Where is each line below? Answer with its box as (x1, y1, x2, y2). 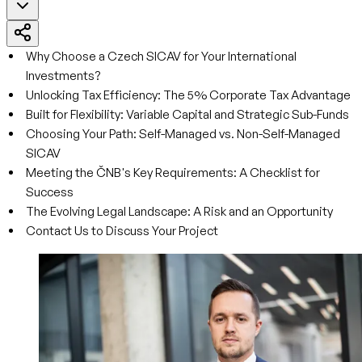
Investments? (26, 68, 100, 83)
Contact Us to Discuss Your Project (26, 223, 218, 238)
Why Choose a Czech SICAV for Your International (26, 48, 297, 64)
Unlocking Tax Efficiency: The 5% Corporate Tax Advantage (26, 87, 351, 103)
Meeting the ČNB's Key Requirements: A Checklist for (26, 165, 320, 180)
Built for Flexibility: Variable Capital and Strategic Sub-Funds (26, 107, 349, 122)
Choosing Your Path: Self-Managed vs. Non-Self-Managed (26, 126, 340, 141)
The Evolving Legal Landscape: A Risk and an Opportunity (26, 204, 333, 219)
